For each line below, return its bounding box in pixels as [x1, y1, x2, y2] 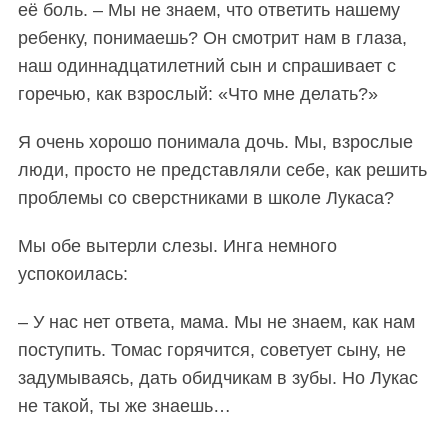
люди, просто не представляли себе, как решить [17, 160, 427, 181]
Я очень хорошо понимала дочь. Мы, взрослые [17, 132, 413, 153]
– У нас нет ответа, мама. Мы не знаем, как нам [17, 312, 415, 333]
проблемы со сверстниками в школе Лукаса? [17, 188, 394, 209]
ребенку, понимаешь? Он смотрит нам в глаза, [17, 28, 407, 49]
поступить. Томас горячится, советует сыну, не [17, 340, 406, 361]
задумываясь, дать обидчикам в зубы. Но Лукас [17, 368, 418, 389]
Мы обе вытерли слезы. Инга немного [17, 236, 337, 257]
